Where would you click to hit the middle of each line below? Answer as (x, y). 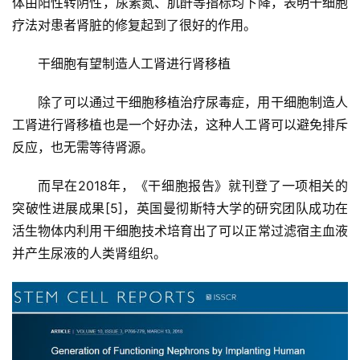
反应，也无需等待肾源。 (83, 147)
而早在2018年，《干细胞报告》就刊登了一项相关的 (193, 186)
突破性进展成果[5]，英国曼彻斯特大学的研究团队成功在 (180, 209)
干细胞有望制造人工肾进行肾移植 (134, 64)
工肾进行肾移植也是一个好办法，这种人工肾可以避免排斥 (180, 125)
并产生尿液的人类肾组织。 (89, 254)
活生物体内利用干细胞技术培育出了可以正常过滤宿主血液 (180, 231)
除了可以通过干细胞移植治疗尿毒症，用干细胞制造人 (193, 102)
